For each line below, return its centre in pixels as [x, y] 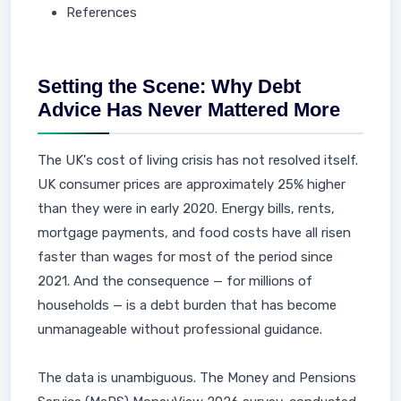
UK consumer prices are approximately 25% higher [192, 184]
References [102, 13]
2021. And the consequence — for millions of [175, 281]
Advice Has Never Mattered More [189, 110]
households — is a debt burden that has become [187, 305]
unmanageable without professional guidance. [180, 329]
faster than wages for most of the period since [185, 257]
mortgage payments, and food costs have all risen [194, 233]
